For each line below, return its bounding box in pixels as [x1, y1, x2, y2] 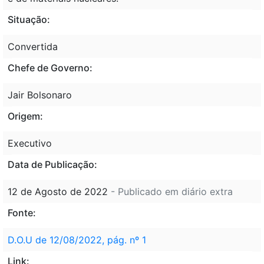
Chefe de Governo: [8, 61, 93, 74]
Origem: [8, 110, 43, 122]
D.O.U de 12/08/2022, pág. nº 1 [8, 233, 146, 246]
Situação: [8, 13, 50, 25]
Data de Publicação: [8, 158, 97, 170]
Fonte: [8, 206, 36, 219]
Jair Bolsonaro [8, 88, 72, 101]
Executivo [8, 137, 52, 149]
